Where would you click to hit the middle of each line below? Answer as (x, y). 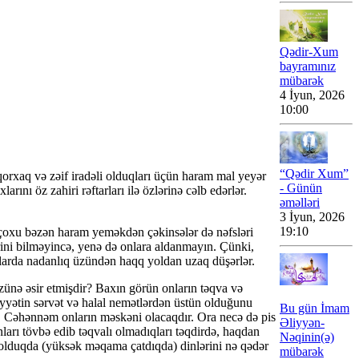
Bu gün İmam (315, 308)
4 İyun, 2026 (314, 95)
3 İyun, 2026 (314, 217)
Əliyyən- (302, 323)
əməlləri (300, 202)
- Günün (301, 188)
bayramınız (308, 66)
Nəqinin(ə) (307, 337)
